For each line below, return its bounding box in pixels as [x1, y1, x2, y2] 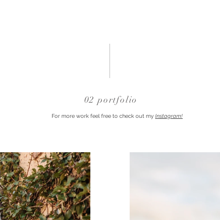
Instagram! [155, 113, 183, 119]
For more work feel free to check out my [52, 113, 155, 119]
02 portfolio [84, 94, 138, 105]
